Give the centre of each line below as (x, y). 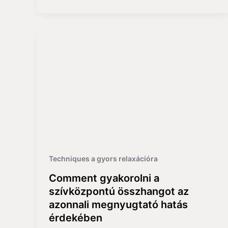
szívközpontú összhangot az (119, 192)
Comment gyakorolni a (104, 178)
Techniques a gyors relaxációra (103, 159)
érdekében (76, 218)
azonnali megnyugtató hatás (118, 205)
